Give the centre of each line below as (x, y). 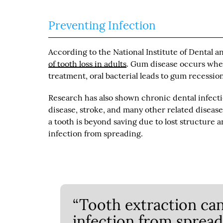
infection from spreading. (96, 133)
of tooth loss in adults (88, 63)
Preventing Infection (102, 25)
